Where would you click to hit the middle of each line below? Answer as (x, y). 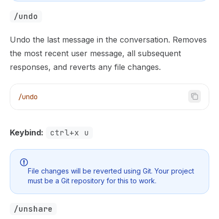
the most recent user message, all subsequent (95, 53)
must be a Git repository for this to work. (92, 180)
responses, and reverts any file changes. (85, 67)
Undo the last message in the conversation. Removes (108, 40)
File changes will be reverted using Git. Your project (111, 171)
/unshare (33, 209)
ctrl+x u (69, 133)
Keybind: (27, 132)
